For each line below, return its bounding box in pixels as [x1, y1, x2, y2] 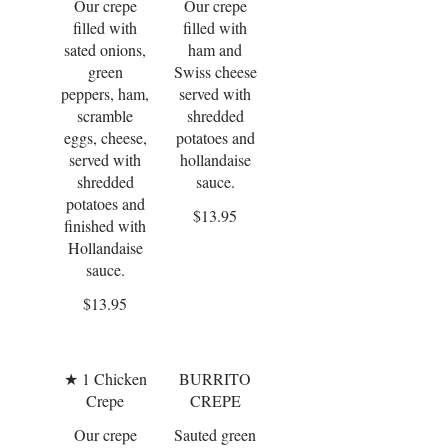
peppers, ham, [61, 83, 149, 104]
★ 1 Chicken [63, 368, 147, 389]
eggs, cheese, [63, 127, 147, 148]
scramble [77, 105, 133, 126]
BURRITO [179, 368, 251, 389]
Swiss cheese [173, 61, 257, 82]
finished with [64, 215, 146, 236]
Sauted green [174, 424, 256, 445]
